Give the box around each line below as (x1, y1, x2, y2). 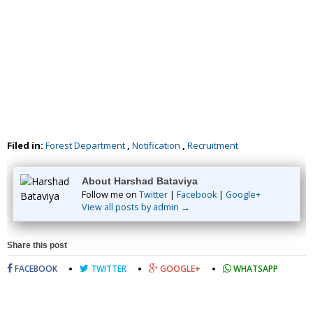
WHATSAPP (231, 263, 278, 275)
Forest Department (45, 139, 125, 152)
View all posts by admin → (82, 201, 190, 214)
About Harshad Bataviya (82, 175, 198, 187)
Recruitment (187, 139, 238, 152)
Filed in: (7, 139, 45, 152)
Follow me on (82, 189, 139, 201)
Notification (132, 139, 180, 152)
